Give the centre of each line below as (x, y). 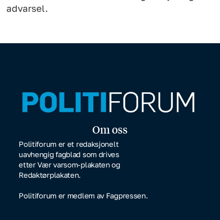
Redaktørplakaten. (50, 175)
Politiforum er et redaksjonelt (69, 144)
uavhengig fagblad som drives (69, 154)
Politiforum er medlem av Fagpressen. (83, 196)
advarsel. (27, 9)
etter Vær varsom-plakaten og (69, 165)
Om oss (110, 129)
